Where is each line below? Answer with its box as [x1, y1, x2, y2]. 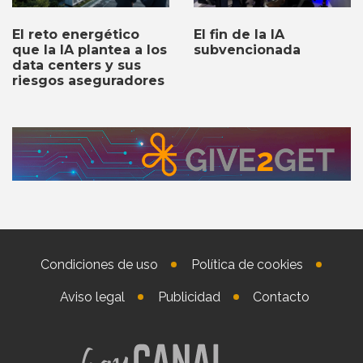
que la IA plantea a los [12, 42, 167, 58]
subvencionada [194, 42, 301, 58]
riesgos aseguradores [12, 73, 164, 89]
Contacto [253, 289, 310, 305]
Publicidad [157, 289, 220, 305]
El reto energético [12, 27, 139, 43]
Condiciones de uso [40, 257, 158, 273]
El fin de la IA [194, 27, 284, 43]
